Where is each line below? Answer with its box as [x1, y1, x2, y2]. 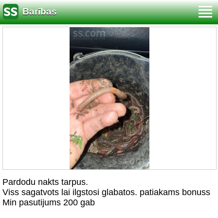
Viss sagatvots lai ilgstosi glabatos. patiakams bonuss [2, 187, 210, 197]
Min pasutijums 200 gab [2, 198, 95, 207]
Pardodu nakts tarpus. [2, 177, 88, 187]
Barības [22, 6, 57, 17]
